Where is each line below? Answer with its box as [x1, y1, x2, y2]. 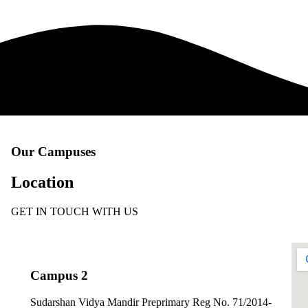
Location [10, 173, 74, 192]
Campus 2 [30, 267, 88, 283]
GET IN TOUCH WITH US [10, 206, 138, 218]
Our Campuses [10, 144, 96, 159]
